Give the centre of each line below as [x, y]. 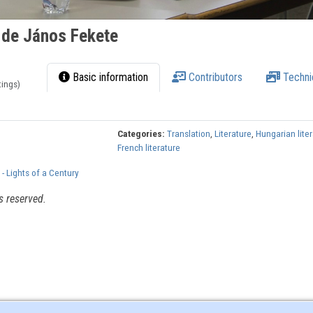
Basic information [109, 78]
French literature [149, 148]
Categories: [141, 134]
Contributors [214, 78]
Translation [189, 134]
